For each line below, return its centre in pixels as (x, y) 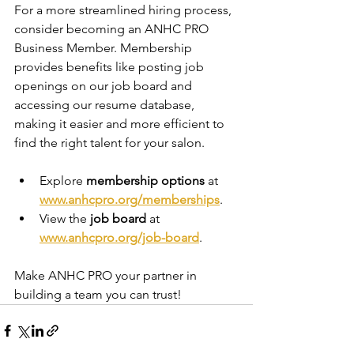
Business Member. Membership (105, 47)
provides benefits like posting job (111, 66)
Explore (63, 180)
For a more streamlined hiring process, (124, 9)
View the (65, 218)
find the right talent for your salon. (109, 142)
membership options (145, 180)
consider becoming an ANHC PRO (113, 28)
